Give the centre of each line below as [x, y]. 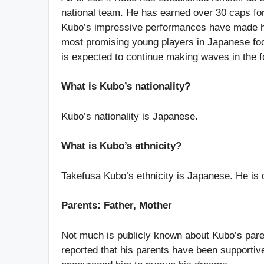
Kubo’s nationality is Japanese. [130, 116]
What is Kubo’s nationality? [127, 87]
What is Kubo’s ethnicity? [123, 146]
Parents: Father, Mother [117, 206]
